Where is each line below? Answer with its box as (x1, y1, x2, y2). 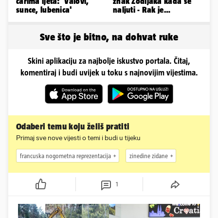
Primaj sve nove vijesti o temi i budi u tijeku (16, 134, 141, 143)
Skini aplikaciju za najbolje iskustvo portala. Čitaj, (28, 56, 190, 66)
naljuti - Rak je (113, 5, 164, 15)
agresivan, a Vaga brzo (113, 14, 195, 23)
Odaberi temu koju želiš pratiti (16, 122, 130, 132)
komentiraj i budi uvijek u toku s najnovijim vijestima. (20, 68, 198, 77)
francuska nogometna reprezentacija (20, 152, 111, 160)
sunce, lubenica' (16, 5, 73, 15)
